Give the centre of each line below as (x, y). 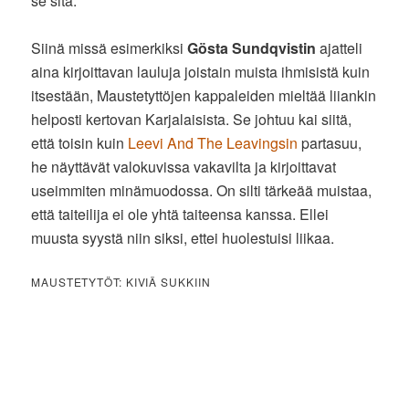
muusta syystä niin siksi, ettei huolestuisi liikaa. (185, 237)
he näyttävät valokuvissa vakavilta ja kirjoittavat (184, 166)
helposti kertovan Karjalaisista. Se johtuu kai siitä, (192, 119)
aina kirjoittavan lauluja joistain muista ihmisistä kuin (201, 71)
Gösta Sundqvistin (252, 47)
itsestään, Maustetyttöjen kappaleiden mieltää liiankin (204, 95)
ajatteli (340, 47)
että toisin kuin (80, 142)
